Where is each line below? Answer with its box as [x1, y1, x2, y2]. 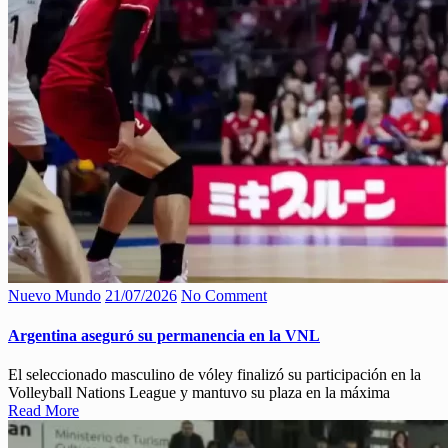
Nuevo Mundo [8, 287, 101, 305]
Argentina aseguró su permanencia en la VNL [8, 326, 320, 344]
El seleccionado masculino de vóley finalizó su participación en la [8, 365, 421, 383]
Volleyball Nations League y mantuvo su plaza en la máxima [8, 383, 390, 401]
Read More [8, 401, 79, 419]
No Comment [181, 287, 267, 305]
